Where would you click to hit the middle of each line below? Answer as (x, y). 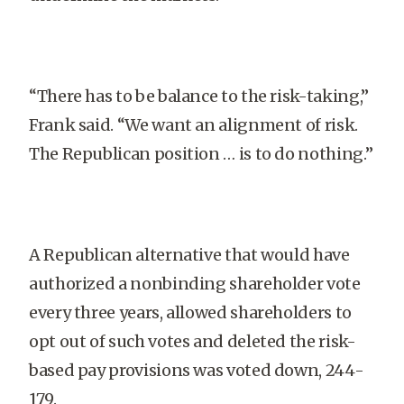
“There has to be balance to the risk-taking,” (199, 96)
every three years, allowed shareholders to (190, 312)
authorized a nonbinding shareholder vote (195, 284)
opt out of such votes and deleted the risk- (193, 341)
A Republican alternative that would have (189, 255)
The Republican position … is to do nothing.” (201, 154)
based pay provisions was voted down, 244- (197, 370)
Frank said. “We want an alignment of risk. (193, 125)
